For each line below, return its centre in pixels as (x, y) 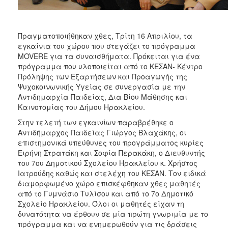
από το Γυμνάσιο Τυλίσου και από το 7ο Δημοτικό (106, 193)
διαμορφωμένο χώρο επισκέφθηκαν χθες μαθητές (109, 183)
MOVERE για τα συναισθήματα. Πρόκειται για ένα (109, 56)
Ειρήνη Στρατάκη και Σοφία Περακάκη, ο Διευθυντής (111, 152)
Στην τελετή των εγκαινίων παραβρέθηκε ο (96, 122)
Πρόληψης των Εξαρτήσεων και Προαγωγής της (103, 76)
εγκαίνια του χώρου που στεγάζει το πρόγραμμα (107, 46)
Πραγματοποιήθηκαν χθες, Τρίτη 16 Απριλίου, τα (105, 35)
